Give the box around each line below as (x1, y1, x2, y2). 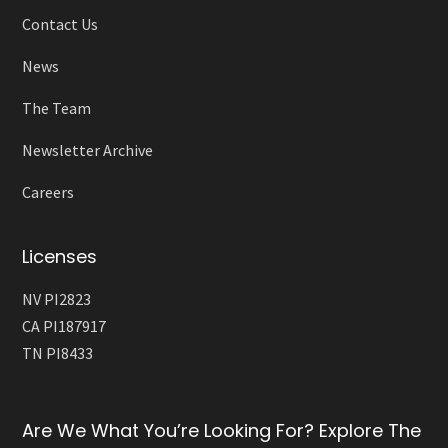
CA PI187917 (22, 315, 107, 336)
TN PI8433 (22, 342, 94, 363)
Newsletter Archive (22, 139, 154, 160)
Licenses (22, 243, 98, 269)
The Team (22, 97, 92, 118)
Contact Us (22, 13, 99, 34)
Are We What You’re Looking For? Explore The (22, 417, 422, 443)
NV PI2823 (22, 288, 92, 309)
